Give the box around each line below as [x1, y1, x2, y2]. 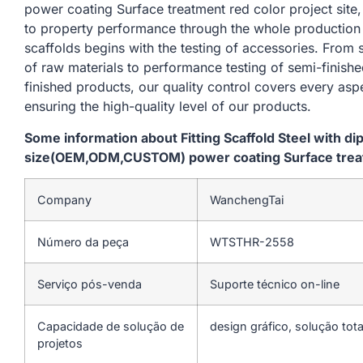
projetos [37, 335, 83, 350]
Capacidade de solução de [37, 318, 184, 333]
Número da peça [37, 234, 129, 249]
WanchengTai [210, 192, 284, 207]
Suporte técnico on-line [210, 276, 340, 291]
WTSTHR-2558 [210, 234, 294, 249]
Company [37, 192, 92, 207]
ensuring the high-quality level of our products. [24, 98, 311, 115]
